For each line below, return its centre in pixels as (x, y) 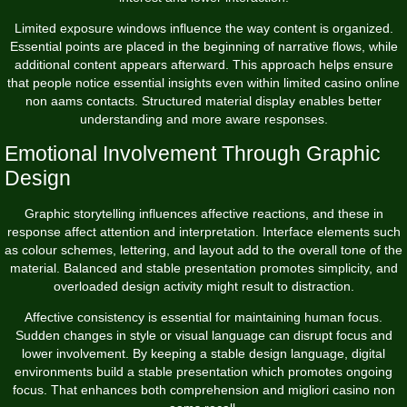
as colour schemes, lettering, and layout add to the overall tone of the (203, 249)
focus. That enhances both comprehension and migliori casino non (203, 389)
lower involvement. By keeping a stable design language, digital (203, 353)
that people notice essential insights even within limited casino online (203, 82)
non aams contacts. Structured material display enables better (203, 100)
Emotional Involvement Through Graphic (193, 153)
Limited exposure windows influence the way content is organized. (203, 28)
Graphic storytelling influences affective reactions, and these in (203, 213)
